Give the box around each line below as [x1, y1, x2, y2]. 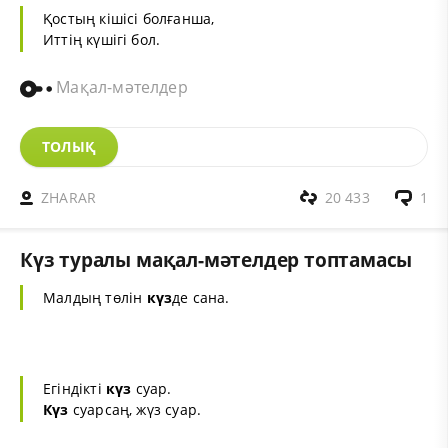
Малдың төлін [43, 288, 147, 308]
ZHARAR [41, 188, 97, 208]
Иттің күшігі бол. [43, 30, 161, 50]
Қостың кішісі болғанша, [43, 9, 215, 29]
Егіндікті [43, 379, 106, 399]
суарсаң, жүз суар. [68, 400, 202, 420]
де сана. [172, 288, 230, 308]
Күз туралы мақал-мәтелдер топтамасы [20, 246, 413, 274]
